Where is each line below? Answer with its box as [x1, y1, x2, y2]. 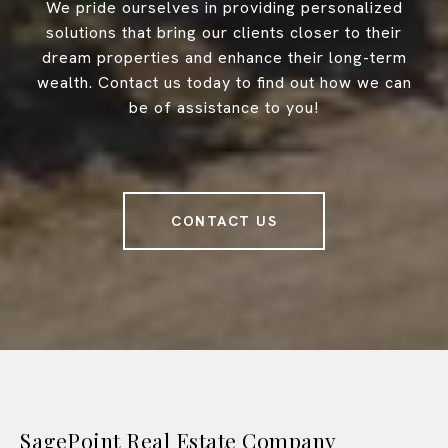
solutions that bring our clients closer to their [46, 21, 402, 43]
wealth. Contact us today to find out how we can [36, 71, 412, 93]
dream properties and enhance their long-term [41, 46, 407, 68]
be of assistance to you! [129, 96, 319, 118]
